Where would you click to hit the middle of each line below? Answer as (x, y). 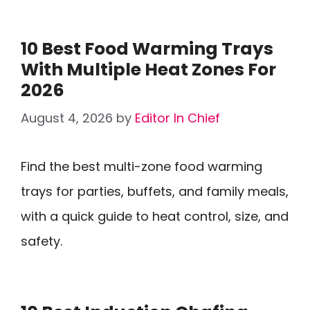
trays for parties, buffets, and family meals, (155, 191)
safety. (42, 241)
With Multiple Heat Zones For (148, 70)
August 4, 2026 (67, 118)
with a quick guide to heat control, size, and (155, 216)
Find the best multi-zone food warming (142, 166)
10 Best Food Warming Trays (147, 49)
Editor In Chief (177, 118)
